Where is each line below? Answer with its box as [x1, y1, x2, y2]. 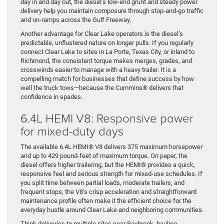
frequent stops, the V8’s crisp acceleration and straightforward [20, 187, 196, 195]
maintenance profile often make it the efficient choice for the [20, 196, 191, 204]
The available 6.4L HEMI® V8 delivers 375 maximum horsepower [20, 142, 202, 150]
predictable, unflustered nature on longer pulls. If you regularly [20, 38, 193, 46]
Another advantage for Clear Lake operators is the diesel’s [20, 29, 183, 37]
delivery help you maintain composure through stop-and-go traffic [20, 6, 203, 14]
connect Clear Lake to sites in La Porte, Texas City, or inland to [20, 47, 194, 55]
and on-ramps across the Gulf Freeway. [20, 15, 131, 23]
